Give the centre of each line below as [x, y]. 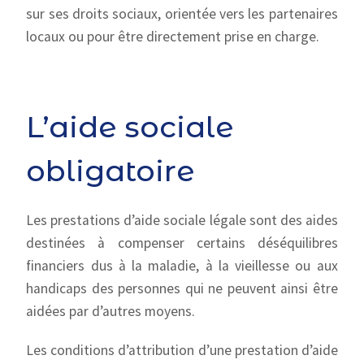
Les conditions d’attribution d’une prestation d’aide [182, 350]
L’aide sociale [130, 127]
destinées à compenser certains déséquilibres [182, 243]
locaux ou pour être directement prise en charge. [173, 37]
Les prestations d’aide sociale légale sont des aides [182, 220]
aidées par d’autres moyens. [111, 311]
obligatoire [111, 171]
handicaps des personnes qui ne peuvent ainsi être [182, 288]
